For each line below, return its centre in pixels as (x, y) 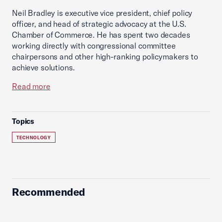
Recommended (49, 192)
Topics (23, 121)
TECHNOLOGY (34, 138)
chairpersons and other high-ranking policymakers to (105, 56)
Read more (31, 86)
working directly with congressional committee (94, 46)
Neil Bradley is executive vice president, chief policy (102, 13)
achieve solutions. (43, 67)
